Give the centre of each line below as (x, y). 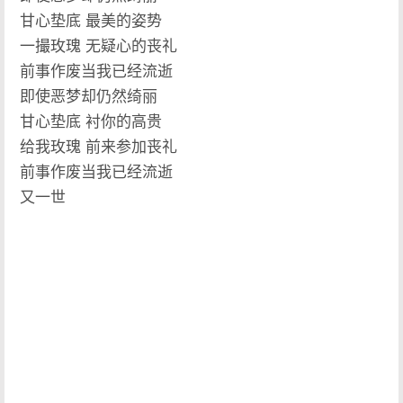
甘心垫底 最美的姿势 (91, 21)
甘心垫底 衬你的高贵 (91, 121)
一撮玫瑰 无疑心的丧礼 (99, 46)
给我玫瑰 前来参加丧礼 (99, 147)
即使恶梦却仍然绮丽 (89, 96)
